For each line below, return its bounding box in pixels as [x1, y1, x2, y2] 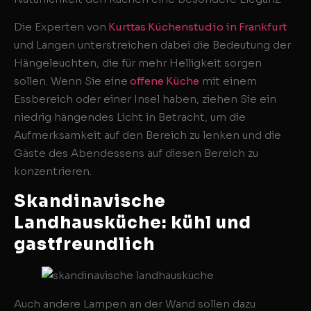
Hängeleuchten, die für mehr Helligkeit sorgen [14, 56, 262, 70]
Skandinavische [14, 190, 166, 212]
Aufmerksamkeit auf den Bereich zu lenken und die [14, 128, 281, 142]
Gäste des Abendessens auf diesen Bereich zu [14, 146, 258, 160]
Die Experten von [14, 20, 106, 34]
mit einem [199, 74, 257, 88]
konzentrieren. [14, 165, 92, 178]
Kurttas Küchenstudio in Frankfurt [106, 20, 287, 34]
